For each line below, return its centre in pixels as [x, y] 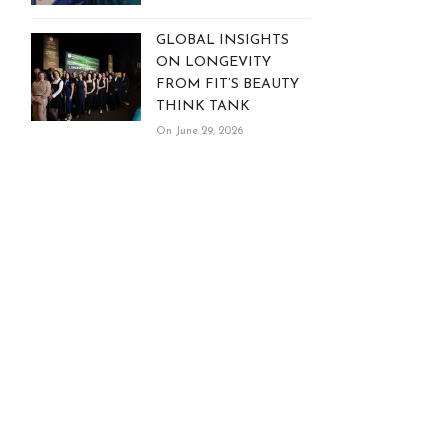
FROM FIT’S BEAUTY [227, 84]
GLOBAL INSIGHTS [222, 40]
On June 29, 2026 [199, 131]
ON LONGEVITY [213, 62]
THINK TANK [203, 106]
